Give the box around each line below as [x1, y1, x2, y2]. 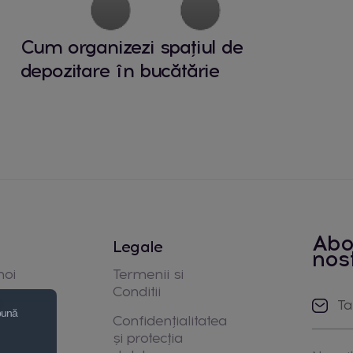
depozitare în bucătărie [20, 58, 219, 82]
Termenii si [113, 265, 184, 283]
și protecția [113, 329, 183, 347]
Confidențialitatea [113, 311, 227, 329]
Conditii [113, 282, 161, 300]
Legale [113, 236, 163, 256]
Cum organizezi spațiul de [20, 35, 243, 58]
